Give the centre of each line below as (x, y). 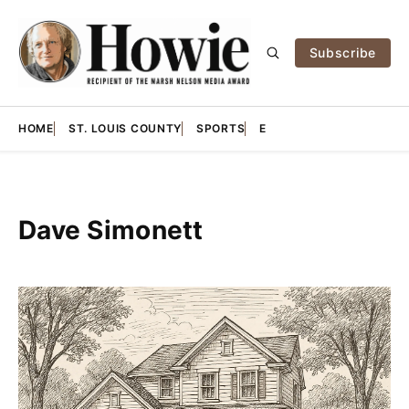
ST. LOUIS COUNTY (125, 128)
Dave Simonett (111, 230)
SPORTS (221, 128)
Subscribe (342, 52)
